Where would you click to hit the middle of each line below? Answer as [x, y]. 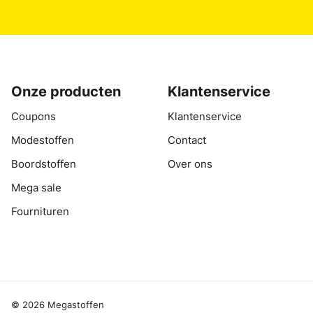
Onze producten [66, 91]
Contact [187, 140]
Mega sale [36, 188]
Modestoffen [43, 140]
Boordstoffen [44, 164]
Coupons [34, 116]
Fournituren [40, 211]
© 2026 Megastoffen [58, 304]
